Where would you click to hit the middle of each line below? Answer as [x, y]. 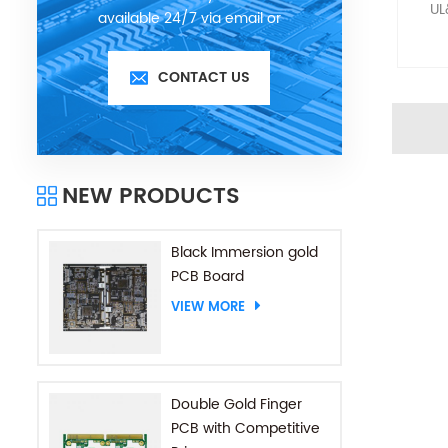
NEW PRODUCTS [151, 197]
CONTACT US [204, 78]
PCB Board [208, 277]
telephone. [189, 43]
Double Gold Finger [237, 404]
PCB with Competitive [246, 428]
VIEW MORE [208, 308]
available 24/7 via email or [189, 19]
